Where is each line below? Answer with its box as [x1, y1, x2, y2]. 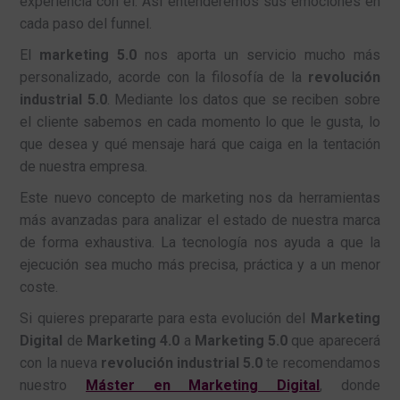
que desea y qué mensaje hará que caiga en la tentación [20, 136, 380, 154]
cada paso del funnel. [20, 15, 153, 33]
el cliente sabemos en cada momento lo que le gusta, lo [20, 113, 380, 131]
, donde [319, 377, 380, 395]
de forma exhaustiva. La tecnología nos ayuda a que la [20, 234, 380, 252]
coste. [20, 279, 59, 296]
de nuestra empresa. [20, 158, 148, 176]
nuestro [20, 377, 87, 395]
